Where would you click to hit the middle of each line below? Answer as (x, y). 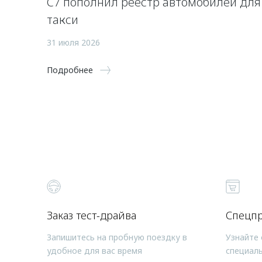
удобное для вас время (94, 251)
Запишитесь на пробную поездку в (117, 237)
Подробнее (70, 70)
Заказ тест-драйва (92, 215)
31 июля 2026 (73, 42)
